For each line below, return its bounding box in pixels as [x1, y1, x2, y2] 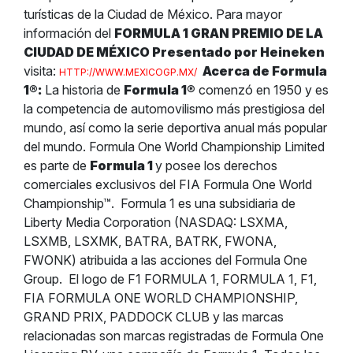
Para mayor [216, 6, 282, 22]
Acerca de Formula [203, 63, 327, 79]
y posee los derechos [155, 158, 277, 173]
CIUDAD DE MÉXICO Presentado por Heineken [24, 44, 325, 60]
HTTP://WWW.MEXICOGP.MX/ [59, 66, 197, 78]
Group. [24, 271, 62, 287]
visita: [24, 63, 59, 79]
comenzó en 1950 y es [195, 82, 329, 98]
